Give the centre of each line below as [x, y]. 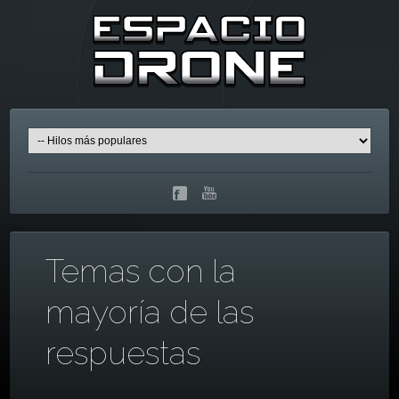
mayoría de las [150, 311]
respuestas [123, 352]
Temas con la [141, 270]
